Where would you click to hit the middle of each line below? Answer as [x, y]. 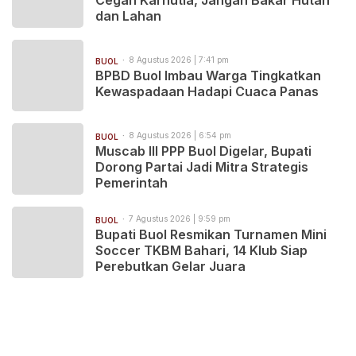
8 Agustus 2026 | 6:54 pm [180, 135]
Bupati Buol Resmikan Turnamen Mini [211, 234]
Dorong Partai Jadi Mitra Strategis [202, 166]
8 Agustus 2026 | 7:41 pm [179, 59]
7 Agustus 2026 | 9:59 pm [180, 218]
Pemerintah [132, 182]
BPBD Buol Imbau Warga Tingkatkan [208, 75]
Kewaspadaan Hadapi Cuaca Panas [207, 91]
